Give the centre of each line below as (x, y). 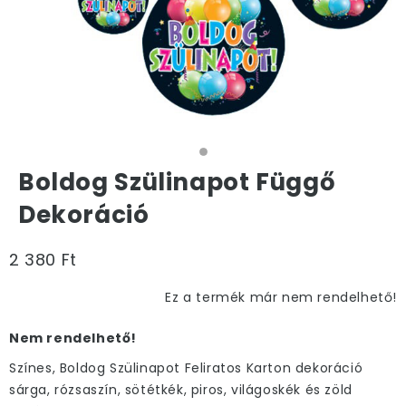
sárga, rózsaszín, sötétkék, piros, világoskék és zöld (181, 390)
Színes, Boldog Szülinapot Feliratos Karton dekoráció (186, 368)
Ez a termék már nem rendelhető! (281, 297)
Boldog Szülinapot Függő (177, 182)
